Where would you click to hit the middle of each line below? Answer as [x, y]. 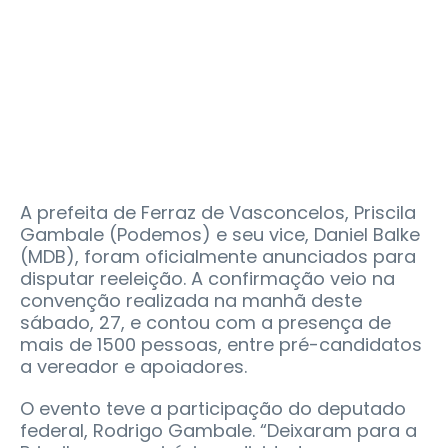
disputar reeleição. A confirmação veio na [207, 278]
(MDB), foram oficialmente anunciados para [218, 256]
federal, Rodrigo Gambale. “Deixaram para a [218, 430]
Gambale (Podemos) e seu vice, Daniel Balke [220, 234]
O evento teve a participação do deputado [213, 408]
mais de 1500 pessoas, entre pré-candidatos [221, 344]
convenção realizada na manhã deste [191, 300]
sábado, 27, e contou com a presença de [205, 322]
